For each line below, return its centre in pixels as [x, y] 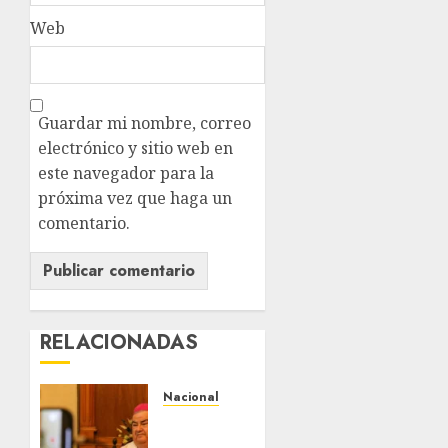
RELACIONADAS [119, 343]
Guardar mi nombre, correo [144, 123]
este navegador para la [126, 173]
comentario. [84, 223]
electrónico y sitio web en [135, 148]
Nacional [190, 397]
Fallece [191, 422]
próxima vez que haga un [135, 198]
